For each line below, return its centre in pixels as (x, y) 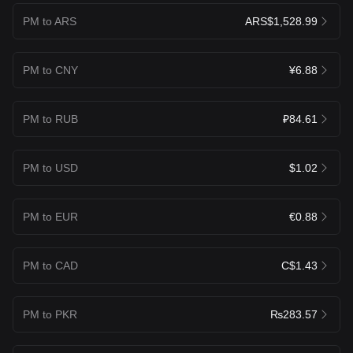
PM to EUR (50, 216)
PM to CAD (50, 265)
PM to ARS (50, 21)
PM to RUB (50, 119)
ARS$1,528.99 (281, 21)
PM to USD (50, 167)
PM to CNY (50, 70)
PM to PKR (50, 314)
